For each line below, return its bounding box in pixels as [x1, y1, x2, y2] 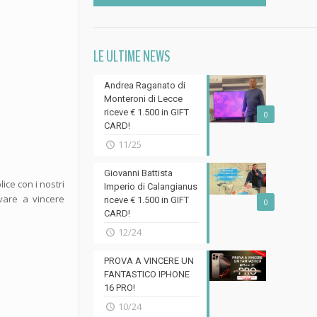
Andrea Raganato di [103, 80, 185, 91]
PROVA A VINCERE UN [103, 255, 194, 266]
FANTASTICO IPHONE [103, 269, 190, 279]
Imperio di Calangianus [103, 181, 197, 192]
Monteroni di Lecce [103, 93, 183, 104]
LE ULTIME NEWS [93, 46, 171, 67]
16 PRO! [103, 282, 135, 293]
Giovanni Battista [103, 168, 173, 178]
